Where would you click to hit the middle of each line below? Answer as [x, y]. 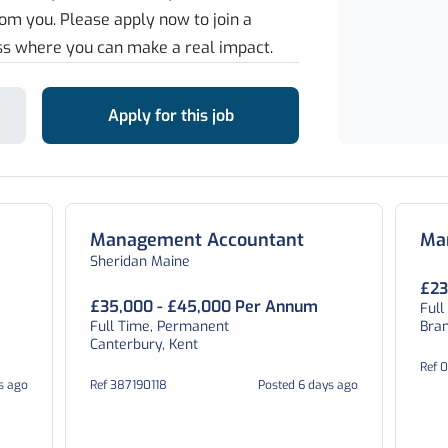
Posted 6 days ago [307, 385]
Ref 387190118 [129, 385]
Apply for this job [170, 115]
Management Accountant [197, 240]
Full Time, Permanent [160, 326]
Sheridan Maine [140, 261]
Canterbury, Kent [144, 344]
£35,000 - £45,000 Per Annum [204, 306]
